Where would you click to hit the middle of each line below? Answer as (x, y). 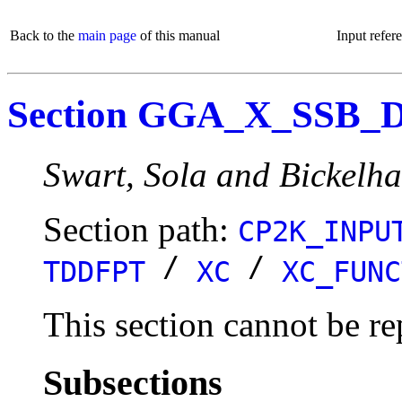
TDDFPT (94, 271)
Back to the (44, 35)
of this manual (178, 35)
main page (107, 35)
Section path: (140, 229)
